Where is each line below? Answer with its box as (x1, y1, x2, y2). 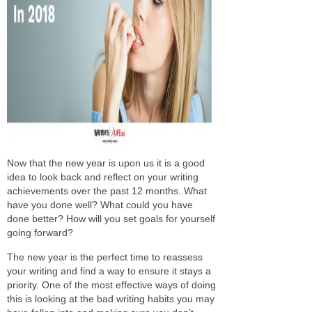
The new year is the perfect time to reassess (7, 251, 203, 263)
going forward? (7, 226, 73, 238)
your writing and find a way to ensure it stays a (7, 265, 211, 276)
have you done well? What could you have (7, 198, 193, 210)
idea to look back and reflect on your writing (7, 171, 198, 182)
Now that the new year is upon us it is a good (7, 157, 205, 169)
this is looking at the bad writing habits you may (7, 292, 214, 304)
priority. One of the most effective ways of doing (7, 279, 216, 290)
